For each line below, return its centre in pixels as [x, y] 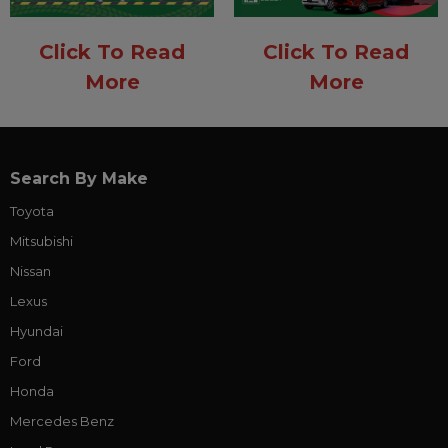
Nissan [30, 271]
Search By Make [79, 179]
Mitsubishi [41, 241]
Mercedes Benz [62, 421]
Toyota [32, 211]
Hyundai [36, 331]
